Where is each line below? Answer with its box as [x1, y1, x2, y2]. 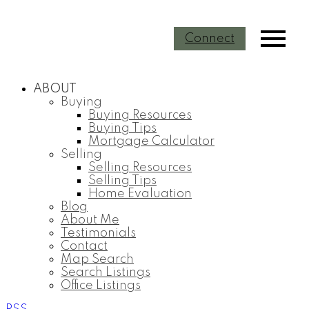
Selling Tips [88, 175, 157, 187]
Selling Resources [88, 161, 192, 174]
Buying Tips [88, 122, 157, 134]
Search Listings [61, 266, 150, 279]
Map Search [61, 253, 134, 266]
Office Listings [61, 279, 141, 292]
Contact [61, 240, 108, 252]
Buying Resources [88, 109, 192, 121]
